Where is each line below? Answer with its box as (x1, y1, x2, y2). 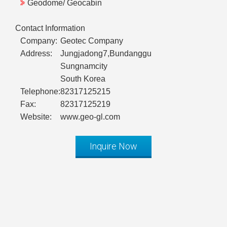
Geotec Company (60, 36, 123, 46)
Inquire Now (90, 141, 137, 152)
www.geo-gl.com (60, 112, 120, 122)
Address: (20, 49, 52, 58)
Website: (20, 112, 52, 122)
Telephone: (20, 87, 60, 96)
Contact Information (15, 24, 85, 33)
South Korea (60, 74, 105, 84)
